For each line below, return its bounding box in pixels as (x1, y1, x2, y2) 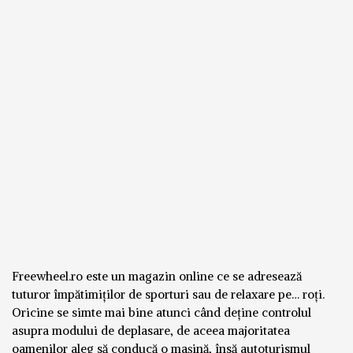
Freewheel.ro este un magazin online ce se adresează (12, 269, 302, 284)
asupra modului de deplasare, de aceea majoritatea (12, 323, 290, 338)
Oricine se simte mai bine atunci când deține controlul (12, 305, 311, 320)
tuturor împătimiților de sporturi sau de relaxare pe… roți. (12, 287, 325, 302)
